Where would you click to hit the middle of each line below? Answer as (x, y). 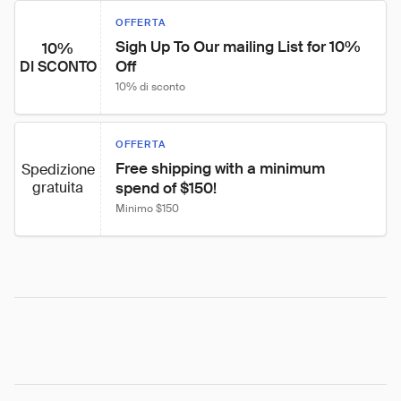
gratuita (58, 188)
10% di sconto (150, 87)
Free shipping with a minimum (222, 168)
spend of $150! (166, 188)
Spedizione (58, 170)
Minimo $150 (147, 209)
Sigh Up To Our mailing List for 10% (240, 47)
